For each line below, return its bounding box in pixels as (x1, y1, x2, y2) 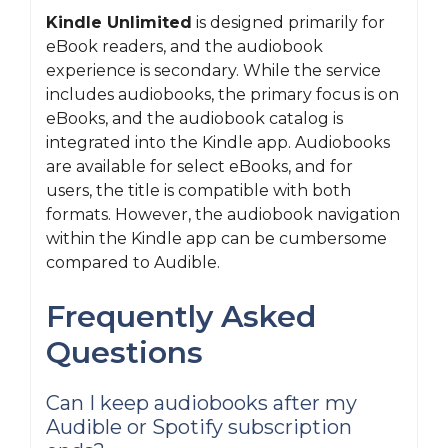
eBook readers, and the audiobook (46, 37, 323, 56)
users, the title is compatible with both (46, 181, 351, 200)
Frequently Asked (46, 298, 316, 335)
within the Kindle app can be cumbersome (46, 229, 387, 248)
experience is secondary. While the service (46, 61, 381, 80)
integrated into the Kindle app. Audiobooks (46, 133, 390, 152)
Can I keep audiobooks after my (46, 391, 357, 415)
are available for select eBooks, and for (46, 157, 353, 176)
